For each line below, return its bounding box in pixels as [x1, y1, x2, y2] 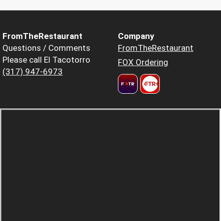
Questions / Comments [2, 42, 90, 53]
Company [118, 31, 154, 41]
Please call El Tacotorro [2, 54, 90, 65]
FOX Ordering [118, 57, 168, 67]
